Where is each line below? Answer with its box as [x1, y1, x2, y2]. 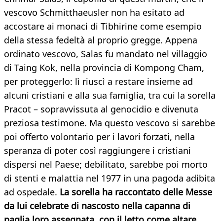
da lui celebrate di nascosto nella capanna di [4, 200, 190, 212]
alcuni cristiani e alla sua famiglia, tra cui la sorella [4, 89, 216, 102]
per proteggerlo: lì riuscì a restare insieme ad [4, 75, 193, 88]
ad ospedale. [4, 186, 60, 198]
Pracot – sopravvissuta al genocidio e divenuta [4, 103, 198, 115]
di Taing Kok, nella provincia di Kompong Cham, [4, 62, 204, 74]
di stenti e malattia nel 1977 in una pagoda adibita [4, 172, 215, 184]
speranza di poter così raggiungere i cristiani [4, 145, 191, 157]
